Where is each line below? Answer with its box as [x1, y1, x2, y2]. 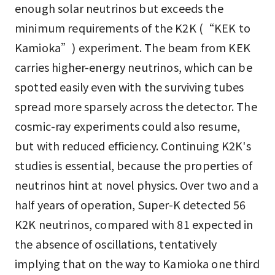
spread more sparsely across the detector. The [15, 98, 257, 114]
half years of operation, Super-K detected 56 [15, 196, 246, 212]
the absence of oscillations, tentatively [15, 236, 217, 252]
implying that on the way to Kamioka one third [15, 255, 260, 271]
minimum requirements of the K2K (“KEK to [15, 20, 251, 36]
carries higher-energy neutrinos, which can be [15, 59, 252, 75]
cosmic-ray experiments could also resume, [15, 118, 241, 134]
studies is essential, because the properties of [15, 157, 253, 173]
